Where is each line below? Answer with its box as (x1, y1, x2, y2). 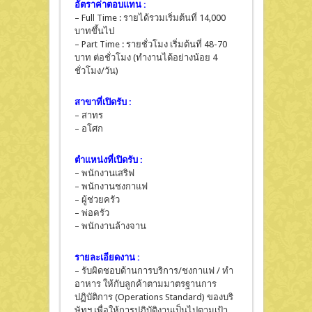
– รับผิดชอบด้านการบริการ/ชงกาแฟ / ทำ (74, 265, 233, 276)
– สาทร (74, 110, 103, 121)
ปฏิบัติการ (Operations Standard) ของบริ (74, 292, 233, 303)
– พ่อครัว (74, 208, 109, 219)
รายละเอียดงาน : (74, 252, 140, 263)
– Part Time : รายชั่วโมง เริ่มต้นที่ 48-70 (74, 39, 227, 50)
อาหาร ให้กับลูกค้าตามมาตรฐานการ (74, 279, 217, 290)
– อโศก (74, 123, 103, 134)
